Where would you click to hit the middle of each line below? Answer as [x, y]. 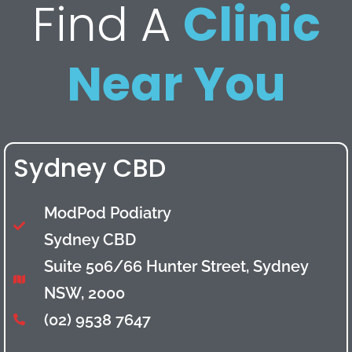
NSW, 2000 [84, 293]
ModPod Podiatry [107, 213]
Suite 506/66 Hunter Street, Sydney [176, 266]
